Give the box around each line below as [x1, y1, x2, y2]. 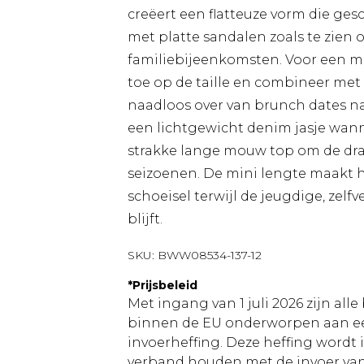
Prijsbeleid [132, 278, 197, 292]
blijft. [128, 211, 162, 227]
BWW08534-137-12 [158, 248, 262, 262]
